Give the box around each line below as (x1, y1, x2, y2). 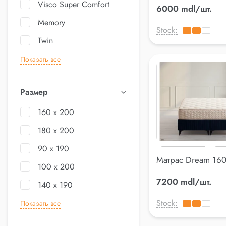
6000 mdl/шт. (156, 2, 212, 15)
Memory (38, 17, 65, 28)
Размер (20, 86, 48, 98)
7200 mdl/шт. (156, 176, 211, 188)
